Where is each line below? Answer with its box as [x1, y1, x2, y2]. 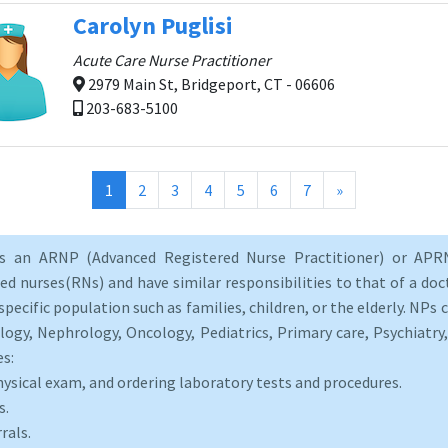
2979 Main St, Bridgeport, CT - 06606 [85, 74, 335, 94]
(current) [112, 179, 174, 199]
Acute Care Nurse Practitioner [73, 50, 271, 70]
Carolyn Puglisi [73, 10, 233, 41]
